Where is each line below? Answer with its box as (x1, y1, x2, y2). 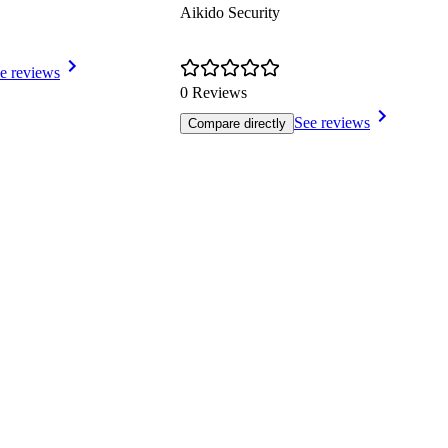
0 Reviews (180, 84, 247, 102)
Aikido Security (180, 4, 280, 22)
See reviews (294, 114, 370, 132)
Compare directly (188, 116, 286, 132)
